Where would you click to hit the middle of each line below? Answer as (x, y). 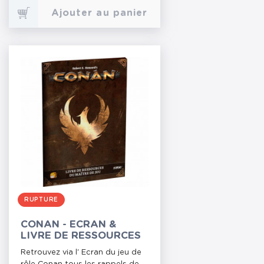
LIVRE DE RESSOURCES (81, 235)
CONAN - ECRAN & (68, 224)
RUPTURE (41, 200)
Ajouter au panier (99, 13)
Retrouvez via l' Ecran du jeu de (81, 253)
